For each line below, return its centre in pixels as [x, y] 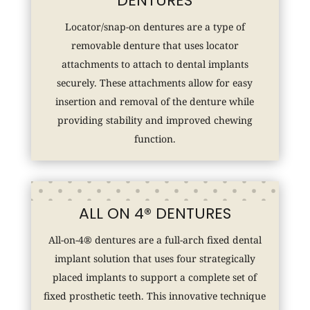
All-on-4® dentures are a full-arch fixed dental [155, 239]
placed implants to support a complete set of [155, 277]
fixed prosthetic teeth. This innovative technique [155, 295]
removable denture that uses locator [155, 45]
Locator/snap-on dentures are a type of [155, 26]
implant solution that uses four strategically [155, 258]
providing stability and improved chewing [155, 120]
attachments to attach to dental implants [155, 64]
